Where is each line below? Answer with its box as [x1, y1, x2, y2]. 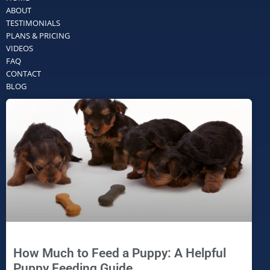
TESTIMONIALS [6, 17, 60, 28]
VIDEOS [6, 42, 33, 54]
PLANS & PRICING [6, 30, 70, 41]
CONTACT [6, 67, 41, 79]
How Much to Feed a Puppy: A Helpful [13, 245, 226, 260]
